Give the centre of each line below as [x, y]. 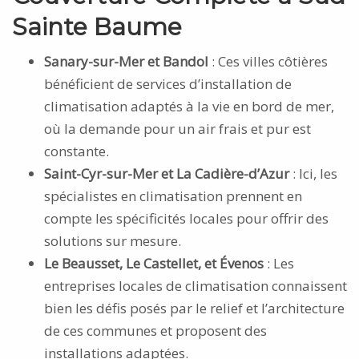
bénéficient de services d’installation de [168, 83]
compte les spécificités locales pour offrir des [186, 218]
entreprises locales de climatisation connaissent [196, 285]
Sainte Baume [97, 26]
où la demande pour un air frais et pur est [177, 128]
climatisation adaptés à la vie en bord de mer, [189, 106]
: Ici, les [313, 173]
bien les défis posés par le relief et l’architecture [194, 308]
